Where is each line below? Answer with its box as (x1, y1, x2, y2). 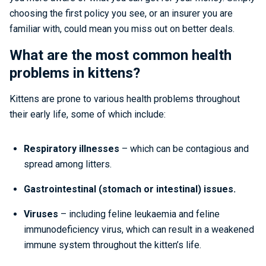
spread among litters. (24, 159, 112, 170)
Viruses (24, 208, 61, 220)
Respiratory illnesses (24, 143, 119, 154)
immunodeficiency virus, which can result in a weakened (24, 224, 254, 235)
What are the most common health (9, 47, 232, 64)
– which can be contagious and (119, 143, 249, 154)
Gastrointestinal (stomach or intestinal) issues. (24, 183, 236, 195)
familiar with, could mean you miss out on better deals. (9, 23, 235, 34)
